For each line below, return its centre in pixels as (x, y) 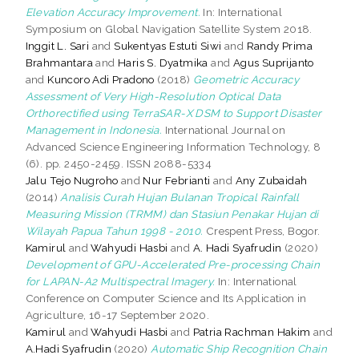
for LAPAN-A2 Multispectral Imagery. (120, 281)
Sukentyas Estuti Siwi (168, 45)
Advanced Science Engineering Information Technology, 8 (173, 146)
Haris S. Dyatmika (163, 62)
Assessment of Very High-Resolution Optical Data (153, 96)
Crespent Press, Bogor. (262, 230)
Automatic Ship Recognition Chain (239, 348)
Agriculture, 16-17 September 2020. (117, 315)
